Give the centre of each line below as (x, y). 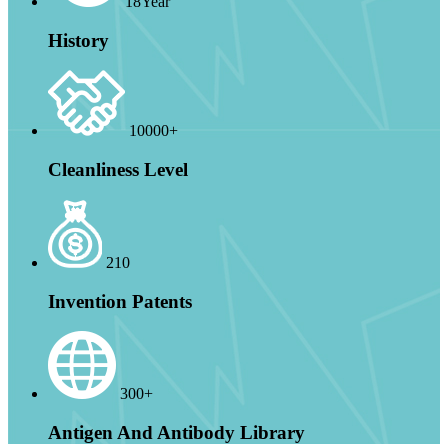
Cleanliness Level (118, 170)
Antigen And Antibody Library (176, 432)
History (78, 40)
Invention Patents (120, 301)
